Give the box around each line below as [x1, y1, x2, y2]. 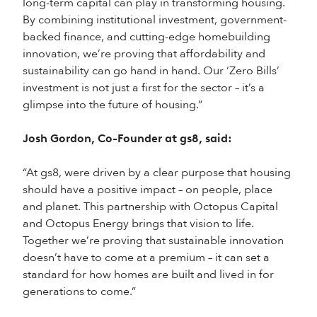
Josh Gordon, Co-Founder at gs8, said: [23, 132, 232, 145]
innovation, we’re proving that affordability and [23, 46, 265, 62]
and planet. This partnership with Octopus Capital [23, 199, 278, 214]
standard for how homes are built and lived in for [23, 267, 274, 282]
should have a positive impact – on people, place [23, 182, 272, 197]
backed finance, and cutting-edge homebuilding [23, 29, 270, 45]
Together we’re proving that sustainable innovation [23, 233, 284, 248]
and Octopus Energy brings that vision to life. [23, 216, 254, 231]
